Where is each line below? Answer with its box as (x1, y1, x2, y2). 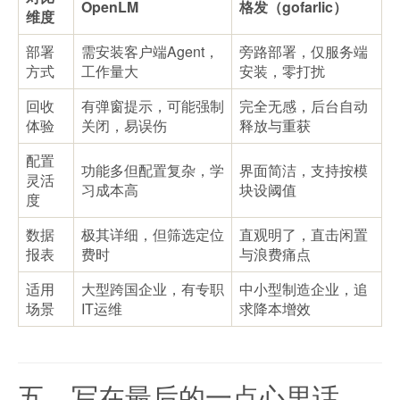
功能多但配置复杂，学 (81, 160, 224, 181)
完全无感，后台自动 (239, 96, 368, 117)
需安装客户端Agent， (81, 41, 219, 62)
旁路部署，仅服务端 (239, 41, 368, 62)
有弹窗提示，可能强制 (81, 96, 224, 117)
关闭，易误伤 (81, 115, 167, 137)
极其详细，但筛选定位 (81, 224, 224, 246)
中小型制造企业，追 (239, 279, 368, 300)
